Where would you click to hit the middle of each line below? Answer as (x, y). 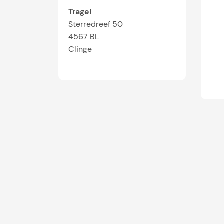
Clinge (80, 49)
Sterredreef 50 (96, 24)
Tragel (80, 12)
